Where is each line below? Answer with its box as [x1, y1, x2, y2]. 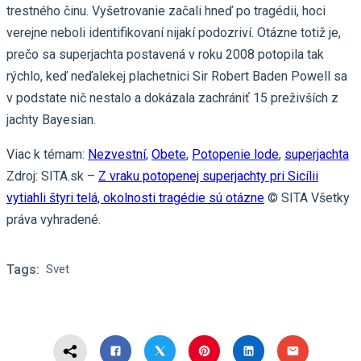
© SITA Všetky [264, 189, 350, 205]
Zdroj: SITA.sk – [6, 168, 98, 184]
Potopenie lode [192, 146, 279, 162]
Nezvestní [88, 146, 146, 162]
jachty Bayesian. [6, 111, 96, 127]
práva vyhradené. [6, 211, 101, 227]
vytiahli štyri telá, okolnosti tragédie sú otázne [6, 189, 264, 205]
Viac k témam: [6, 146, 88, 162]
